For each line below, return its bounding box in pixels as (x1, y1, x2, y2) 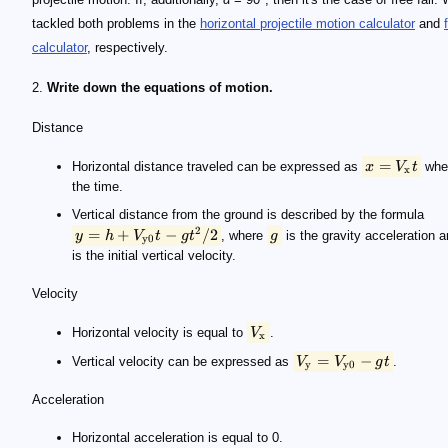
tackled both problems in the (32, 16, 200, 31)
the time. (72, 179, 123, 194)
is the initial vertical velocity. (72, 248, 236, 263)
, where (221, 228, 268, 243)
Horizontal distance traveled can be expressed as (72, 159, 362, 174)
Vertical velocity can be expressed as (72, 354, 293, 369)
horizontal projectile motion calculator (200, 16, 415, 31)
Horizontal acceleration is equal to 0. (72, 430, 283, 445)
